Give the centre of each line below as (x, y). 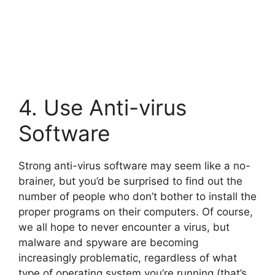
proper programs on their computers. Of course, (136, 212)
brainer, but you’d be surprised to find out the (130, 181)
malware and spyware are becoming (108, 243)
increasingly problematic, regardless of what (128, 258)
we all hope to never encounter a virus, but (124, 227)
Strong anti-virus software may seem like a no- (134, 166)
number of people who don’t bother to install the (137, 197)
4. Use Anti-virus (103, 108)
